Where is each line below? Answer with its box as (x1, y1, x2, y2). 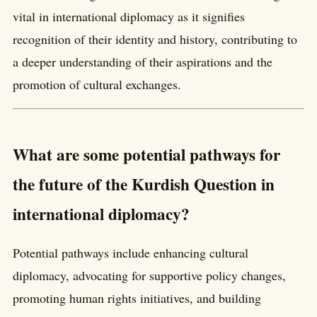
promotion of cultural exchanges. (13, 76, 181, 93)
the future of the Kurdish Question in (13, 171, 275, 196)
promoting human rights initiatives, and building (13, 289, 261, 306)
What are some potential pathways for (13, 142, 280, 166)
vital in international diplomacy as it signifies (13, 8, 245, 25)
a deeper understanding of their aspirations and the (13, 53, 272, 71)
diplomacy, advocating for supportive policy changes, (13, 266, 286, 284)
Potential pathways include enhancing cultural (13, 243, 248, 261)
